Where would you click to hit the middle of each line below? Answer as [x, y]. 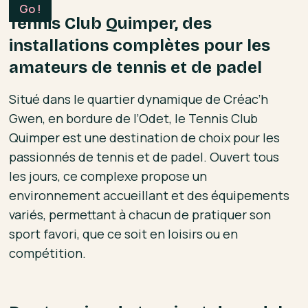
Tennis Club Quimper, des [111, 23]
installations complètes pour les [140, 45]
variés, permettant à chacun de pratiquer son [140, 214]
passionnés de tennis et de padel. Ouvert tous [144, 156]
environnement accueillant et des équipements [150, 195]
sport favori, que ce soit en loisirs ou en [124, 233]
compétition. [48, 253]
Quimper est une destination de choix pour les [145, 137]
